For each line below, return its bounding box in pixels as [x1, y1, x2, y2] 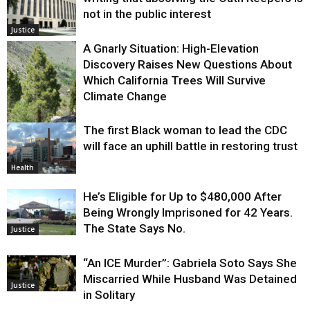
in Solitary [83, 287, 135, 302]
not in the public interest [83, 6, 211, 21]
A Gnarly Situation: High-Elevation [83, 41, 259, 55]
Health [11, 163, 34, 173]
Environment [11, 125, 55, 135]
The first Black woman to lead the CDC [83, 122, 287, 137]
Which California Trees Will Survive [83, 73, 266, 87]
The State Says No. [83, 221, 185, 235]
